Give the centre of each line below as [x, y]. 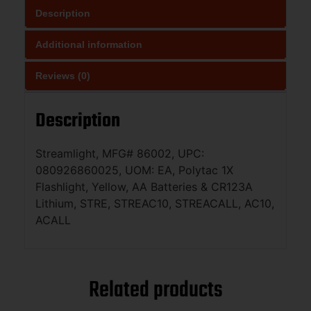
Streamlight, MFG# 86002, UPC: [120, 153]
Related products [155, 291]
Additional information [89, 44]
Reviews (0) [63, 75]
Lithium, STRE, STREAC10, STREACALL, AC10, [155, 203]
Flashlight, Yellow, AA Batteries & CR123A [144, 186]
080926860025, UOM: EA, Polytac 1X [134, 170]
